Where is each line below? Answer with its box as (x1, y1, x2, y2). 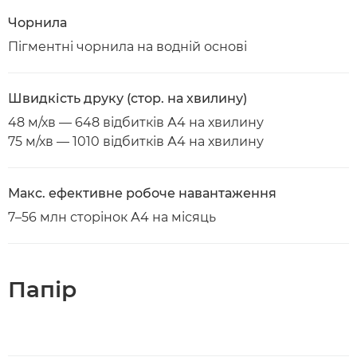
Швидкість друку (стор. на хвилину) (8, 91, 247, 106)
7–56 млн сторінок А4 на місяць (8, 210, 216, 225)
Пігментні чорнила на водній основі (8, 39, 247, 54)
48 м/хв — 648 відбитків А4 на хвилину (8, 115, 264, 130)
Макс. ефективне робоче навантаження (8, 186, 277, 201)
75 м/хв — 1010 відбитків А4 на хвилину (8, 134, 264, 149)
